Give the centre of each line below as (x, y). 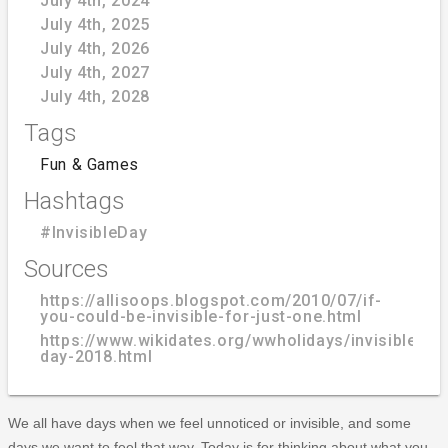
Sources (66, 268)
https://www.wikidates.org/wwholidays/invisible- (232, 340)
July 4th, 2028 (95, 96)
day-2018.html (96, 356)
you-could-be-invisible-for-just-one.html (201, 316)
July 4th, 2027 (95, 72)
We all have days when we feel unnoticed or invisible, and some (209, 422)
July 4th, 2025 (95, 24)
